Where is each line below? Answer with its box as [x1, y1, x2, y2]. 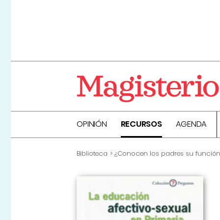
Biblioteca [77, 149, 108, 159]
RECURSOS [120, 118, 162, 130]
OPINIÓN [77, 118, 107, 130]
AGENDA [175, 118, 207, 130]
